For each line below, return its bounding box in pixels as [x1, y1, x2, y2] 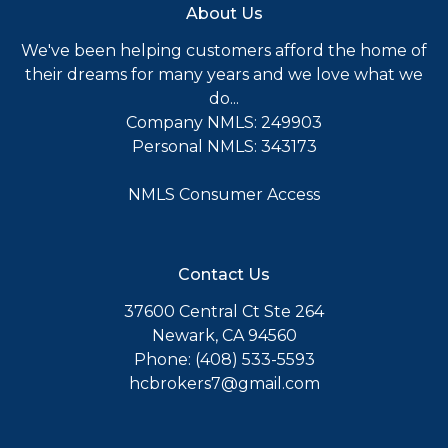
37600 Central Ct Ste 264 [124, 301, 324, 321]
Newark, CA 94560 [151, 325, 297, 345]
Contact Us [178, 264, 270, 284]
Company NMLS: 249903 [126, 112, 322, 132]
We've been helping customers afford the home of [21, 40, 427, 60]
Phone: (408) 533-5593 [133, 349, 315, 369]
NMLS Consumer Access [128, 184, 320, 204]
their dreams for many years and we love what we [25, 64, 423, 84]
